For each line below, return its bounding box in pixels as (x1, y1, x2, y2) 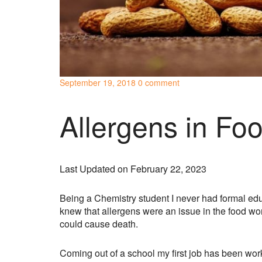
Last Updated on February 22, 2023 (60, 162, 206, 176)
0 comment (138, 77, 180, 89)
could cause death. (60, 217, 138, 231)
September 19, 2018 (60, 77, 136, 89)
